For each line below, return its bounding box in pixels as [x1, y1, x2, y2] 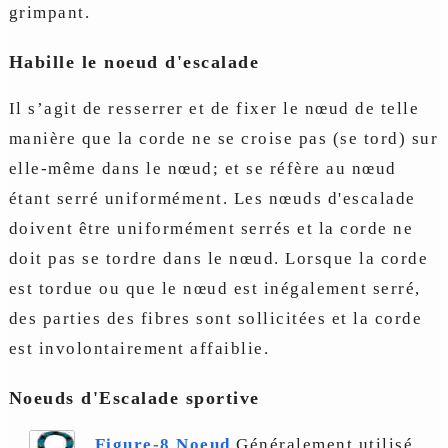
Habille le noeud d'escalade [8, 52, 260, 72]
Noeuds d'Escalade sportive [8, 388, 260, 408]
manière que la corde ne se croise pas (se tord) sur [8, 129, 439, 148]
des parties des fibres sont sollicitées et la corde [8, 309, 423, 328]
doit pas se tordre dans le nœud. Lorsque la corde [8, 249, 429, 268]
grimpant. [8, 3, 91, 22]
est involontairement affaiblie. [8, 339, 270, 358]
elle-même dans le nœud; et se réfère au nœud [8, 159, 397, 178]
